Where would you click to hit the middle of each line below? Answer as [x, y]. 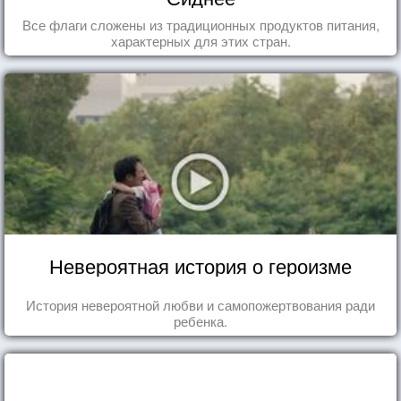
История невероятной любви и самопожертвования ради [200, 304]
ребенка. [200, 320]
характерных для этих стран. [200, 40]
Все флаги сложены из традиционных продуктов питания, [200, 24]
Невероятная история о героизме [200, 265]
